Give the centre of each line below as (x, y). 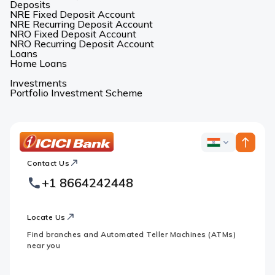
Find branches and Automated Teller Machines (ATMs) (131, 234)
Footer (33, 166)
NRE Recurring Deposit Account (81, 24)
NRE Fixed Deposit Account (72, 14)
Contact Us (48, 163)
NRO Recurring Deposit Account (82, 44)
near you (44, 245)
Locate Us (46, 217)
